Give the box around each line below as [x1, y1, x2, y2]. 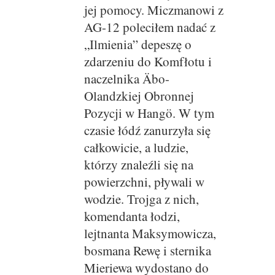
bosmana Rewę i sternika [83, 242, 211, 260]
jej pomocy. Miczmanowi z [83, 1, 223, 19]
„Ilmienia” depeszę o [83, 36, 192, 53]
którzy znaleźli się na [83, 156, 193, 174]
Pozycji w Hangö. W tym [83, 104, 214, 122]
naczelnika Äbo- [83, 70, 169, 88]
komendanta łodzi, [83, 207, 180, 225]
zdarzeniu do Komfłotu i [83, 53, 212, 71]
